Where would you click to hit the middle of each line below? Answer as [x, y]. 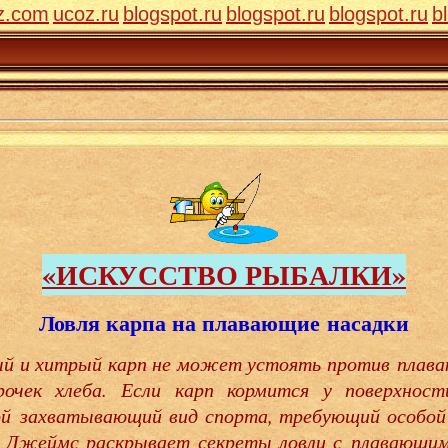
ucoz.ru [86, 14]
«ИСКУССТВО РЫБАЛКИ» [224, 275]
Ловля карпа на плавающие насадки [224, 322]
